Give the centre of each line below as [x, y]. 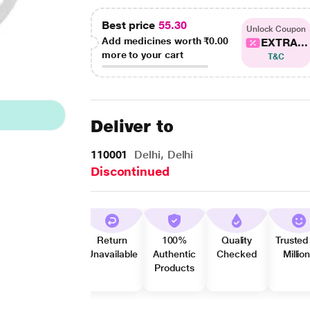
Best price [130, 25]
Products [174, 268]
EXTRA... [284, 42]
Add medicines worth [153, 41]
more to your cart [142, 55]
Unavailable [112, 254]
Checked [237, 254]
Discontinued [130, 171]
